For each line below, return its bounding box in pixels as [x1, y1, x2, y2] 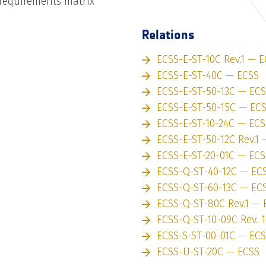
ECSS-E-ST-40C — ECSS [157, 69, 259, 83]
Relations [142, 27, 195, 43]
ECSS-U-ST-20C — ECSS [157, 245, 259, 259]
